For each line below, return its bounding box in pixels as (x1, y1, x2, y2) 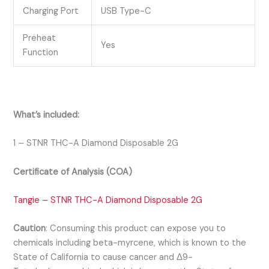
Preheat (23, 32, 56, 44)
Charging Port (23, 5, 79, 17)
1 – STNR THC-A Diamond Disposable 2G (13, 138, 179, 150)
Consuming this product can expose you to (50, 223, 226, 235)
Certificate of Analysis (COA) (13, 166, 133, 178)
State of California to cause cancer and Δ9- (13, 252, 193, 264)
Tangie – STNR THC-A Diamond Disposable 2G (13, 194, 203, 206)
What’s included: (13, 109, 82, 121)
